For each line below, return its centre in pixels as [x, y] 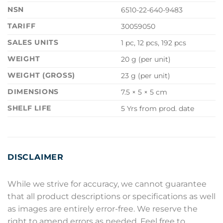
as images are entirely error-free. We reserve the [103, 209]
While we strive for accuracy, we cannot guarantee [107, 184]
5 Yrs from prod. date [158, 108]
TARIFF [22, 26]
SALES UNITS [33, 42]
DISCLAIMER [36, 157]
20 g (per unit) [146, 59]
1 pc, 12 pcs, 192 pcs [154, 43]
